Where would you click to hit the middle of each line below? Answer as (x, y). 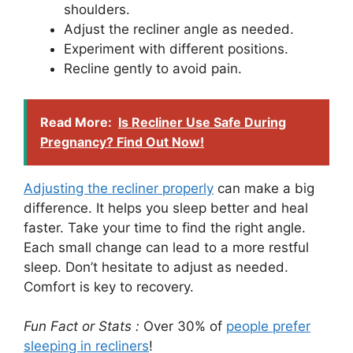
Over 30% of (183, 327)
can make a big (264, 188)
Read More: (76, 122)
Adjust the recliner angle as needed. (179, 30)
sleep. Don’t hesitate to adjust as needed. (156, 267)
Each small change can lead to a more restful (166, 247)
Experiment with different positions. (176, 49)
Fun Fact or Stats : (82, 327)
